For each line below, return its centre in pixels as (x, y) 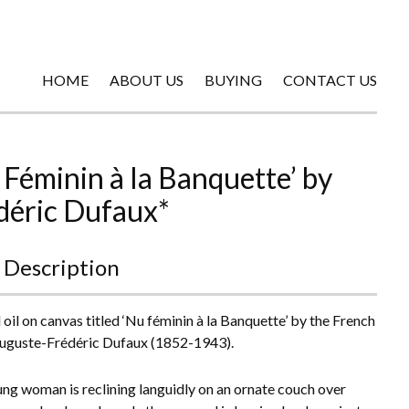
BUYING (233, 80)
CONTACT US (330, 80)
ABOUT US (147, 80)
